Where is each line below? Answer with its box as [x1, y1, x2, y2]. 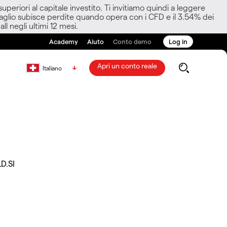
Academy [49, 37, 78, 45]
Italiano [42, 64, 62, 71]
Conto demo [113, 37, 152, 45]
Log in [169, 37, 187, 45]
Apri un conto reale [97, 61, 157, 70]
